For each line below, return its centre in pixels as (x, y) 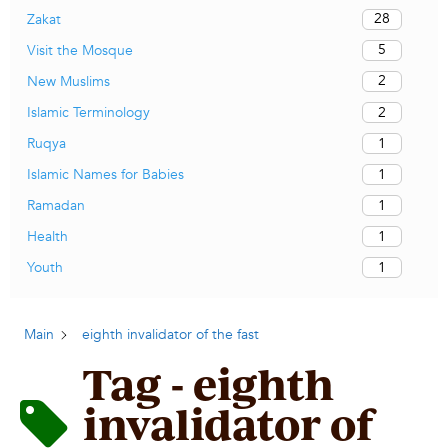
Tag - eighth (208, 384)
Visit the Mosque (80, 50)
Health (47, 237)
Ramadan (56, 206)
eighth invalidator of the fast (170, 335)
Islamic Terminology (88, 112)
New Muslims (68, 81)
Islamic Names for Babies (105, 175)
